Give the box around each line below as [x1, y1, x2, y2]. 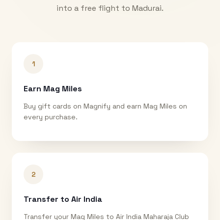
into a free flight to [56, 2, 132, 13]
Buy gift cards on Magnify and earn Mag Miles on [24, 101, 187, 110]
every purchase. [24, 112, 78, 121]
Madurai [132, 2, 162, 13]
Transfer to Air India [24, 193, 102, 204]
